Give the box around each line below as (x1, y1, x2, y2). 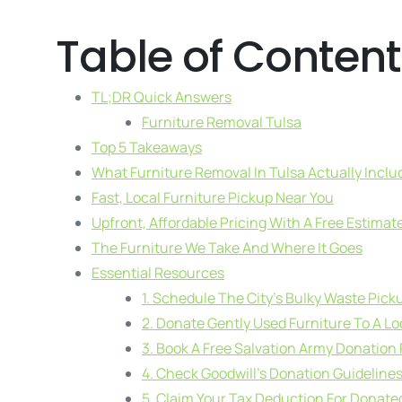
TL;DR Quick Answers (92, 86, 232, 107)
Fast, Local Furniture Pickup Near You (92, 187, 334, 207)
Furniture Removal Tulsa (142, 111, 301, 132)
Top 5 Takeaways (92, 136, 202, 157)
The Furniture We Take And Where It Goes (92, 237, 363, 258)
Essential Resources (92, 262, 224, 283)
